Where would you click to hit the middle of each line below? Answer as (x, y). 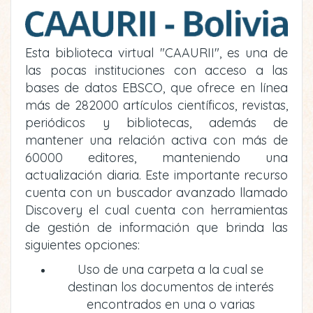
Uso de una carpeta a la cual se (170, 270)
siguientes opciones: (82, 245)
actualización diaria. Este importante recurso (156, 175)
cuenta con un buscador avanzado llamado (156, 193)
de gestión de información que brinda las (156, 228)
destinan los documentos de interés (170, 287)
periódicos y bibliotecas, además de (156, 123)
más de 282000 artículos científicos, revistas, (156, 105)
